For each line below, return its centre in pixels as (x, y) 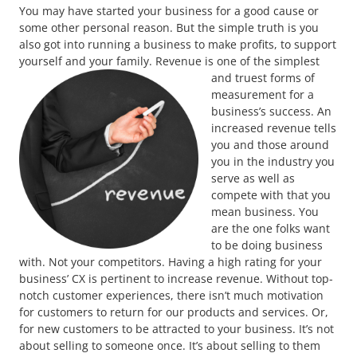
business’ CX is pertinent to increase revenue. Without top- (176, 278)
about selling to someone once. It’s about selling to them (170, 345)
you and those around (270, 144)
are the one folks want (271, 228)
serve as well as (253, 178)
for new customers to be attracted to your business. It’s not (177, 328)
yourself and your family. (87, 61)
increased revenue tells (274, 127)
